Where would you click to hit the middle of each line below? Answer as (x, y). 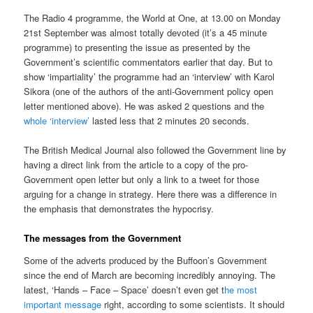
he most (241, 290)
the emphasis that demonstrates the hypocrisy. (119, 209)
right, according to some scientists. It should (193, 305)
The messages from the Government (103, 238)
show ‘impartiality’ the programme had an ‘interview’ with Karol (150, 77)
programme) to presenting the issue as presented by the (137, 48)
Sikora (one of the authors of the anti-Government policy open (149, 92)
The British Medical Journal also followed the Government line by (155, 150)
